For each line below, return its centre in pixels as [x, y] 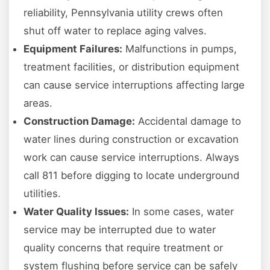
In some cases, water [181, 212]
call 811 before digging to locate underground [131, 176]
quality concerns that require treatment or [123, 248]
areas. [38, 103]
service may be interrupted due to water [120, 230]
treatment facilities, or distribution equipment [131, 67]
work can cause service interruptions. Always [131, 158]
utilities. [42, 194]
